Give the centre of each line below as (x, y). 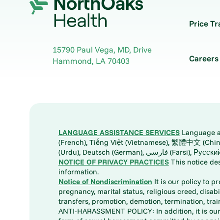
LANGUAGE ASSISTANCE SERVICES (119, 132)
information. (78, 171)
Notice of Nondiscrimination (105, 181)
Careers (204, 58)
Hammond (72, 60)
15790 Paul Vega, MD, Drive (102, 49)
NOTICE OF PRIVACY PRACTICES (113, 162)
